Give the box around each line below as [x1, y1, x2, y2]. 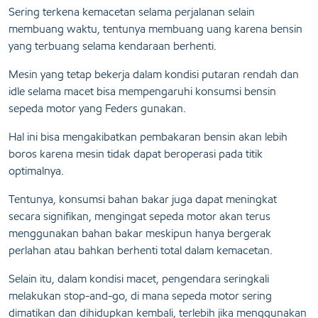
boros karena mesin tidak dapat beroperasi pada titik [9, 147, 263, 161]
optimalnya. [9, 164, 64, 178]
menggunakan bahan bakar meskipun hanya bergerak [9, 226, 271, 241]
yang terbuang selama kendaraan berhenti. [9, 39, 216, 53]
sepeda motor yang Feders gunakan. [9, 102, 186, 116]
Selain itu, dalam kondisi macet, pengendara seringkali [9, 272, 269, 286]
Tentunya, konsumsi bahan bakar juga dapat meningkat [9, 192, 277, 207]
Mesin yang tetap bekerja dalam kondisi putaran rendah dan [9, 67, 299, 82]
